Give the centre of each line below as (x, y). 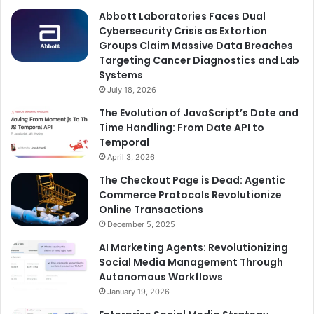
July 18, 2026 (132, 90)
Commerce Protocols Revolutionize (190, 195)
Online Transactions (151, 210)
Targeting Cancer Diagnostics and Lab (199, 61)
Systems (121, 75)
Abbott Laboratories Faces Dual (182, 16)
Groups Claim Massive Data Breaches (196, 46)
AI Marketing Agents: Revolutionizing (193, 248)
